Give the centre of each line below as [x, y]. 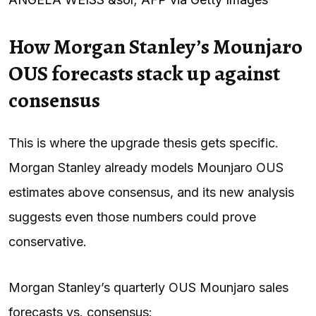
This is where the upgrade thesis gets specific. [144, 142]
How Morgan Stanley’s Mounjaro [156, 46]
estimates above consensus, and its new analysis [151, 192]
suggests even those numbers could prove [132, 217]
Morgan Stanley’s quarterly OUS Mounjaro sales [148, 287]
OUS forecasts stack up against [144, 73]
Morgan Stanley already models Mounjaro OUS [146, 167]
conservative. [48, 241]
